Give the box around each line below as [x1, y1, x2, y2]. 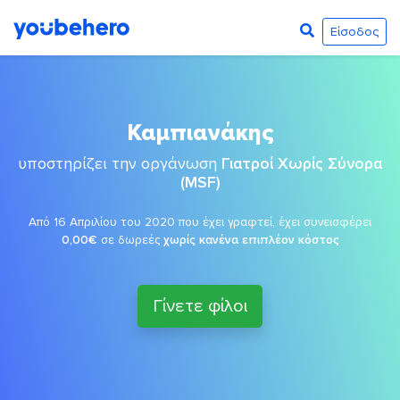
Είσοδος [329, 23, 379, 39]
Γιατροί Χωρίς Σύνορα [221, 154, 382, 173]
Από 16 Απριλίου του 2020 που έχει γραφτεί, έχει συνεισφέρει [29, 214, 371, 229]
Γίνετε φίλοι [153, 296, 247, 317]
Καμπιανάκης [126, 119, 274, 147]
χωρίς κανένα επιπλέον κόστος [162, 232, 339, 247]
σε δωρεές [96, 232, 163, 247]
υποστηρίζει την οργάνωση [18, 154, 221, 173]
